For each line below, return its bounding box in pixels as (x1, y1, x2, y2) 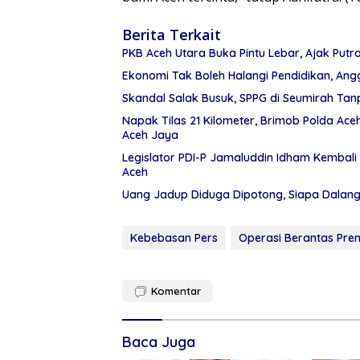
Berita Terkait (122, 24, 221, 44)
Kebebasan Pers (130, 230, 218, 245)
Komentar (151, 284, 201, 297)
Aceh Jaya (122, 127, 178, 142)
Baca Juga (122, 332, 195, 351)
